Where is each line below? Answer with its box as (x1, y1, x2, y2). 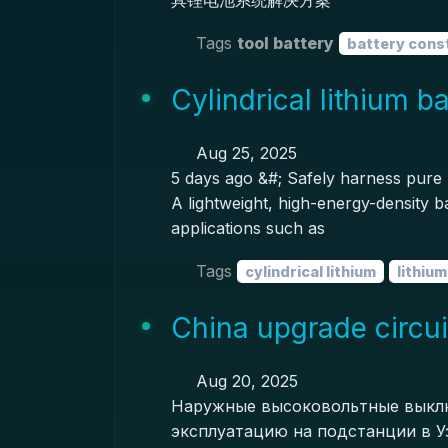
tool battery (236, 32, 334, 53)
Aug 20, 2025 (190, 371, 298, 391)
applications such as (170, 218, 325, 238)
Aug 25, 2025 (190, 143, 297, 163)
